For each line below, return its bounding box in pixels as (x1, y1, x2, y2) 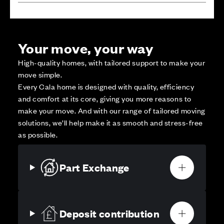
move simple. (18, 68, 62, 79)
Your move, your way (18, 38, 153, 56)
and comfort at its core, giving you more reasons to (18, 92, 191, 103)
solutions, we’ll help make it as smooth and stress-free (18, 116, 203, 127)
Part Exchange (59, 160, 129, 174)
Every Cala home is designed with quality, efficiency (18, 80, 194, 91)
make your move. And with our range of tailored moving (18, 104, 205, 115)
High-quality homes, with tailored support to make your (18, 56, 205, 67)
